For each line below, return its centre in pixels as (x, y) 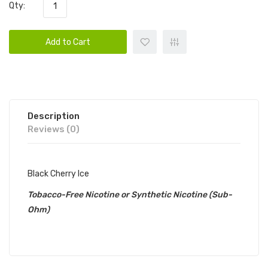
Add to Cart (68, 42)
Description (54, 116)
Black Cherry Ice (58, 174)
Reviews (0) (54, 129)
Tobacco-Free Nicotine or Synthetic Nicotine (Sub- (130, 195)
